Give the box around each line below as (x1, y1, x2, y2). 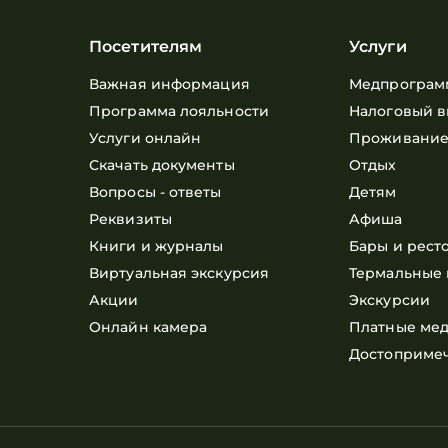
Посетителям (89, 37, 203, 56)
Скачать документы (89, 156, 235, 174)
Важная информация (89, 75, 250, 93)
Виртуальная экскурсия (89, 264, 270, 282)
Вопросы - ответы (89, 183, 222, 201)
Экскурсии (349, 291, 430, 309)
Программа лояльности (89, 102, 269, 120)
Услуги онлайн (89, 129, 202, 147)
